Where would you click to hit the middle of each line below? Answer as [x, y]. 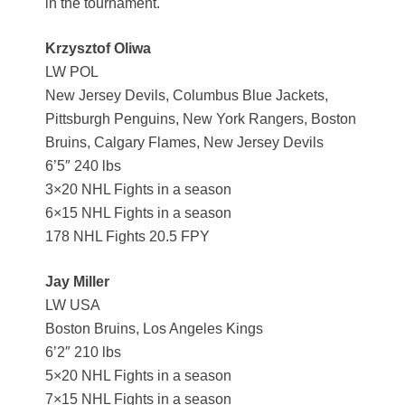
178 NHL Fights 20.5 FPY [127, 237]
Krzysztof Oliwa [98, 49]
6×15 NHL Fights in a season [138, 213]
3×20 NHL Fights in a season [138, 190]
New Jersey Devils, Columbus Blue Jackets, [187, 96]
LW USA [73, 306]
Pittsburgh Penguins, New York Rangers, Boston [201, 119]
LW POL [72, 72]
